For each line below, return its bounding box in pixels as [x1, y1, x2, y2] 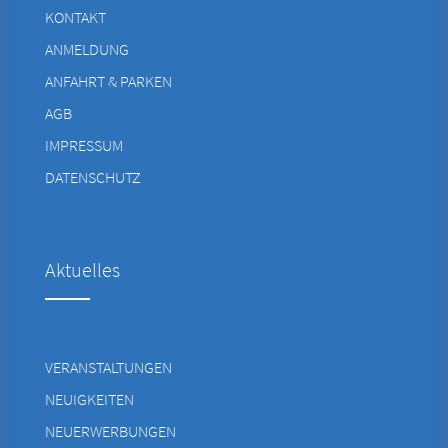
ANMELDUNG [44, 38, 129, 59]
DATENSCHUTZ [44, 166, 141, 187]
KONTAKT [44, 6, 106, 27]
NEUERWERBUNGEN [44, 420, 176, 441]
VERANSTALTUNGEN [44, 356, 172, 377]
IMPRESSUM [44, 134, 123, 155]
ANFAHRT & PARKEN [44, 70, 172, 91]
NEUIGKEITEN [44, 388, 134, 409]
